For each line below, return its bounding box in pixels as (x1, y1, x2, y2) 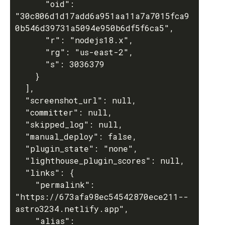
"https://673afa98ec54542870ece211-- (15, 191, 188, 202)
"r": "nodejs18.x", (15, 35, 45, 45)
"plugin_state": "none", (15, 143, 25, 154)
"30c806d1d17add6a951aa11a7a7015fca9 (15, 11, 189, 21)
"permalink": (15, 179, 35, 190)
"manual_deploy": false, (15, 131, 25, 142)
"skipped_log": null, (15, 119, 25, 130)
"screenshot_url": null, (15, 95, 25, 105)
